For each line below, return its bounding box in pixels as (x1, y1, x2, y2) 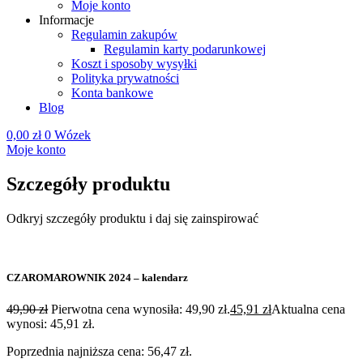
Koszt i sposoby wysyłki (71, 57, 197, 70)
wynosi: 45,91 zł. (6, 317, 95, 331)
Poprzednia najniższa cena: (6, 344, 147, 359)
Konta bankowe (71, 86, 153, 100)
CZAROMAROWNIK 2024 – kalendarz (6, 271, 188, 284)
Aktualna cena (271, 302, 345, 317)
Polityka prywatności (71, 71, 179, 85)
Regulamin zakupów (71, 28, 177, 41)
